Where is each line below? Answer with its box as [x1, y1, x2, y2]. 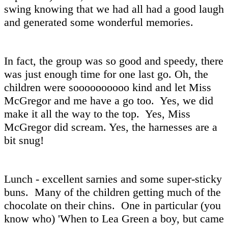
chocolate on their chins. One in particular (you [4, 198, 221, 212]
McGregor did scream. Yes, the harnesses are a [4, 120, 217, 133]
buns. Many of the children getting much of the [4, 185, 221, 198]
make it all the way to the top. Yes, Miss [4, 107, 190, 120]
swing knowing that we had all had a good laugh [4, 2, 224, 15]
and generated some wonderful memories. [4, 15, 193, 28]
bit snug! [4, 133, 44, 147]
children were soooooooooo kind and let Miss [4, 80, 211, 94]
